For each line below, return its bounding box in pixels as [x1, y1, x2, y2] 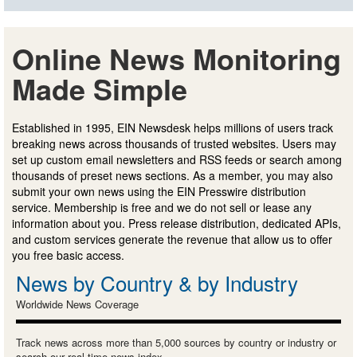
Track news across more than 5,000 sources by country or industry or [16, 334, 336, 350]
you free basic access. [12, 246, 124, 263]
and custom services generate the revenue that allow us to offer [12, 230, 332, 247]
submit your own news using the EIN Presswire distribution [12, 182, 306, 199]
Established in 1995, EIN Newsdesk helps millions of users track [12, 119, 333, 135]
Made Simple [12, 67, 187, 109]
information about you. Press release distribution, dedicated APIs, [12, 214, 341, 231]
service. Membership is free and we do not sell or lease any [12, 198, 312, 215]
